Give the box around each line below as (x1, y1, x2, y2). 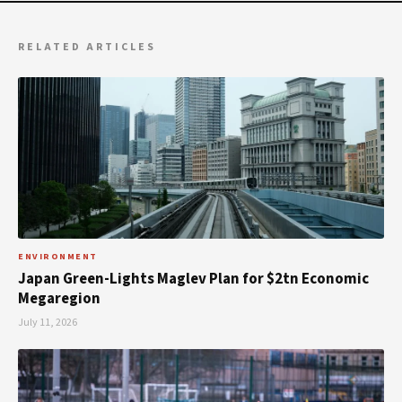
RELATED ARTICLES (18, 39, 156, 55)
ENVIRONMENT (18, 249, 98, 263)
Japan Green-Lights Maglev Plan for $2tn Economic (18, 267, 369, 290)
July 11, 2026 (18, 314, 77, 330)
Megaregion (18, 287, 100, 310)
